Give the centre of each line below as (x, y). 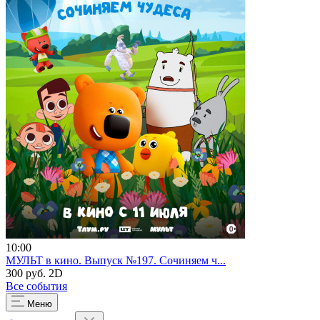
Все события (36, 286)
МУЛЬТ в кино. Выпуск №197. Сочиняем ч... (116, 261)
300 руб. (27, 274)
